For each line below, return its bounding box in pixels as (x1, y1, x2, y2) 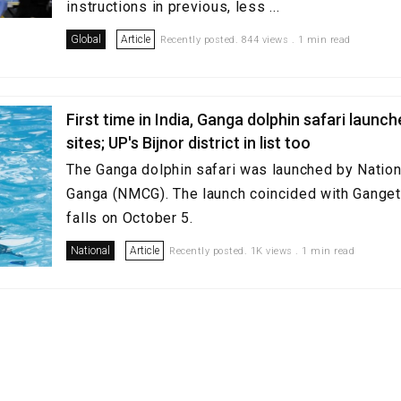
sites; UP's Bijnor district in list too (66, 133, 311, 152)
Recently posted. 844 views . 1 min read (160, 34, 351, 46)
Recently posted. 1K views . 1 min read (169, 245, 355, 257)
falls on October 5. (66, 209, 193, 226)
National (71, 244, 111, 257)
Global (71, 33, 102, 46)
